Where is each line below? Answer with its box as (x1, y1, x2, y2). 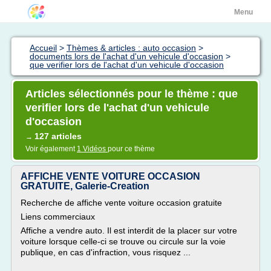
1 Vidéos (77, 145, 108, 153)
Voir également (25, 145, 77, 153)
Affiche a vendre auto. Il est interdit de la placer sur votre (21, 226, 237, 235)
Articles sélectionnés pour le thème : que (25, 88, 238, 100)
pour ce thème (108, 145, 155, 153)
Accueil (30, 43, 57, 53)
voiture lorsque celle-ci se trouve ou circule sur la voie (21, 237, 226, 246)
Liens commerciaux (21, 212, 95, 221)
